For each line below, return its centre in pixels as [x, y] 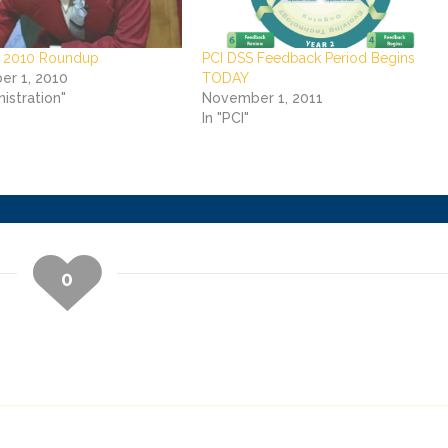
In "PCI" [226, 117]
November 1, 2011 [263, 97]
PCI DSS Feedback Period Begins [309, 57]
